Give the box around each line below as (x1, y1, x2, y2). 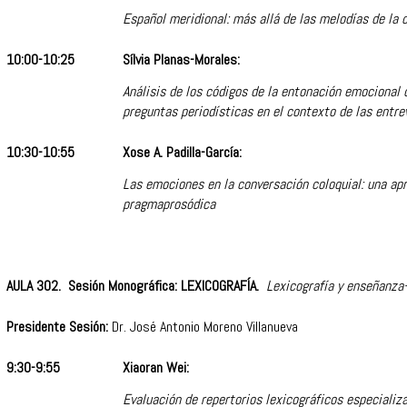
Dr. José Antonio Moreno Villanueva (108, 317, 298, 337)
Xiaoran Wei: (123, 358, 189, 378)
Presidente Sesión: (6, 317, 108, 337)
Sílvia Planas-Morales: (123, 50, 240, 70)
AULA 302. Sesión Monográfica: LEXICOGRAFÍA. (6, 276, 263, 296)
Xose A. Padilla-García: (123, 143, 242, 163)
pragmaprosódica (123, 194, 223, 213)
